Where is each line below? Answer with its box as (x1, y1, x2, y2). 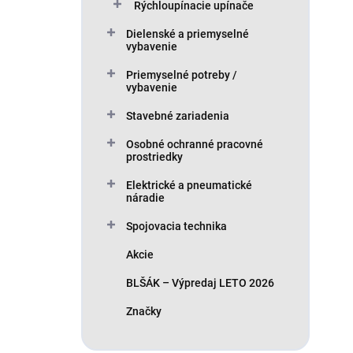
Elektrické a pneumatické (126, 179, 252, 191)
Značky (126, 305, 162, 318)
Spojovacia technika (126, 220, 227, 232)
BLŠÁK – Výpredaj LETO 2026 (126, 277, 274, 289)
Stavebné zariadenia (126, 110, 229, 122)
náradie (126, 191, 165, 204)
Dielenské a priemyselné (126, 28, 249, 40)
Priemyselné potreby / (126, 69, 237, 81)
